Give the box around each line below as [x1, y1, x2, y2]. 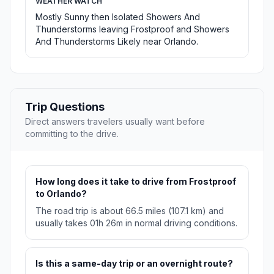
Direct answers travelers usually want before [25, 116, 205, 127]
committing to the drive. [25, 128, 119, 139]
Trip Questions [25, 100, 105, 114]
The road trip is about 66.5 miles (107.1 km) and [35, 206, 224, 217]
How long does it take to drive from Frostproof [35, 176, 236, 187]
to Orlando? [35, 188, 87, 199]
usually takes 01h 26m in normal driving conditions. [35, 218, 237, 229]
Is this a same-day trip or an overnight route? [35, 258, 233, 269]
